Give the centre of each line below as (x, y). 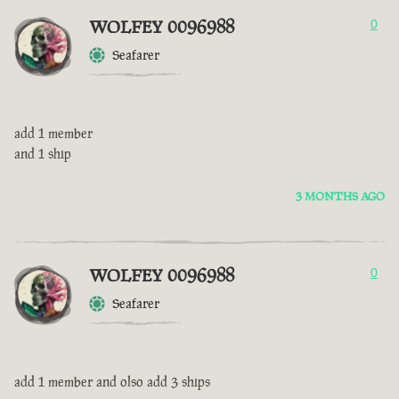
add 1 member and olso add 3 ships (112, 382)
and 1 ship (43, 154)
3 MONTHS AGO (340, 197)
